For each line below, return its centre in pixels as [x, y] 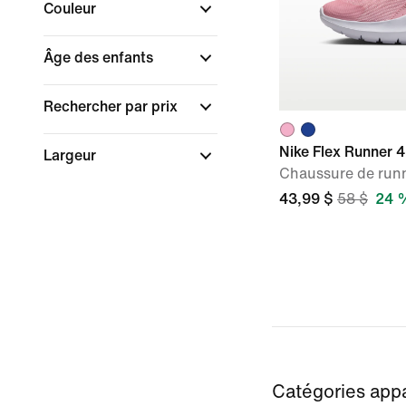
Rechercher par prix [112, 106]
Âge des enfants [100, 58]
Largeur [72, 155]
